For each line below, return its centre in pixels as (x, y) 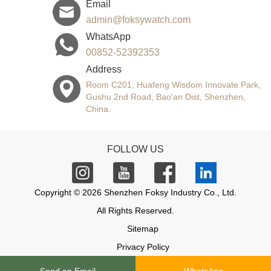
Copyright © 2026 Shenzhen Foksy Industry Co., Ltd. (135, 192)
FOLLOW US (135, 149)
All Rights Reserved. (135, 210)
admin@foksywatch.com (138, 19)
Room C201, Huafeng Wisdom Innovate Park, (173, 84)
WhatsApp (108, 36)
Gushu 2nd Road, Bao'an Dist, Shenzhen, (165, 96)
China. (98, 109)
